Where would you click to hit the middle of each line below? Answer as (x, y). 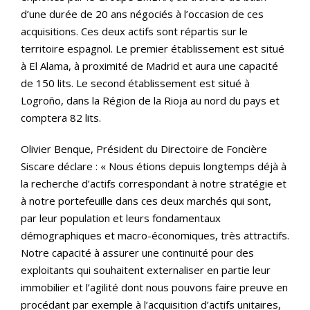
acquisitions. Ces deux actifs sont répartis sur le (134, 31)
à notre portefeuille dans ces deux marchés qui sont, (146, 201)
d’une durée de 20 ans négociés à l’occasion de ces (142, 14)
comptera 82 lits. (61, 118)
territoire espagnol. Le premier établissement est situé (153, 48)
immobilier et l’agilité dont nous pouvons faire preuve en (154, 287)
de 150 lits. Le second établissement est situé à (135, 83)
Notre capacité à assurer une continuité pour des (137, 253)
